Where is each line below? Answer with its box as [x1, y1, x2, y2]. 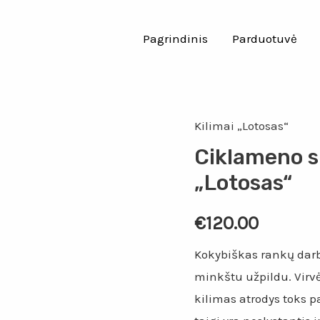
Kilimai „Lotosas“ [194, 119, 289, 133]
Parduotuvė [232, 31, 298, 46]
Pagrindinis [143, 31, 209, 46]
